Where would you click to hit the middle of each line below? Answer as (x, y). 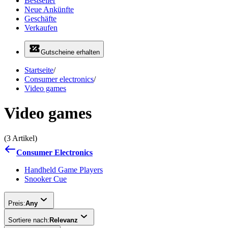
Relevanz (64, 220)
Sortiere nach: (29, 220)
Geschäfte (40, 19)
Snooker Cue (46, 179)
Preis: (17, 203)
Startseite (39, 70)
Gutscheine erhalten (70, 52)
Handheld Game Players (64, 169)
